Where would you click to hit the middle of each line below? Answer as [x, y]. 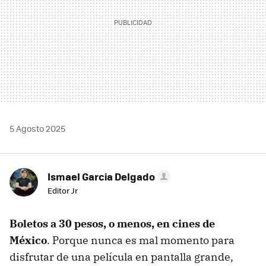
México [28, 240]
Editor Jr [63, 191]
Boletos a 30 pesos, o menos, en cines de [112, 224]
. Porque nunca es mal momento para [141, 240]
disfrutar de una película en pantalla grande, [121, 257]
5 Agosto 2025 [37, 129]
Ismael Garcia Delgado [101, 177]
